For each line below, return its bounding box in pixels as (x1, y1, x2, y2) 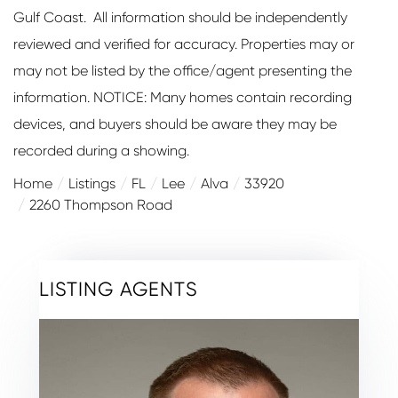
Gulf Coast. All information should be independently (13, 8, 347, 26)
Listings (68, 174, 115, 192)
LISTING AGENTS (39, 277, 198, 300)
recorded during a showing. (13, 141, 189, 159)
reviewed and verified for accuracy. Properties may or (13, 35, 354, 52)
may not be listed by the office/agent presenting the (13, 61, 352, 79)
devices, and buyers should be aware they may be (13, 115, 337, 132)
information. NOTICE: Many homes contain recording (13, 88, 352, 106)
